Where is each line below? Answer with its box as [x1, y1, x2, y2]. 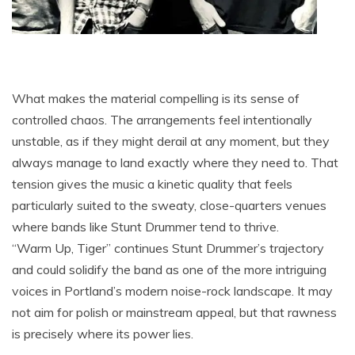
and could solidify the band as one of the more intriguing [12, 261, 326, 277]
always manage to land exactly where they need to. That [12, 154, 338, 170]
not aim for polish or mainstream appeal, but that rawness [12, 303, 337, 320]
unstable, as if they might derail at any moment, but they [12, 132, 330, 149]
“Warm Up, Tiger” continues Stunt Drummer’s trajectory [12, 239, 324, 256]
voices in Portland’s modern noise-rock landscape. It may [12, 282, 333, 299]
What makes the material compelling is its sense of [12, 90, 300, 106]
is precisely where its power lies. [12, 325, 193, 342]
